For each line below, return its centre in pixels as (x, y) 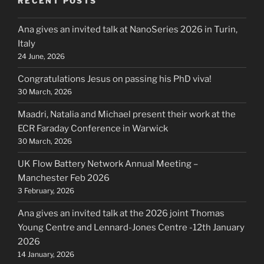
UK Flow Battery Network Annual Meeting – (108, 164)
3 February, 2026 (46, 191)
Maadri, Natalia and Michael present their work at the (127, 115)
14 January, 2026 (46, 255)
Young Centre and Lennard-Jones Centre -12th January (131, 228)
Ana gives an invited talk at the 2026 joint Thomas (121, 214)
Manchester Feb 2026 (64, 178)
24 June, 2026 (41, 57)
